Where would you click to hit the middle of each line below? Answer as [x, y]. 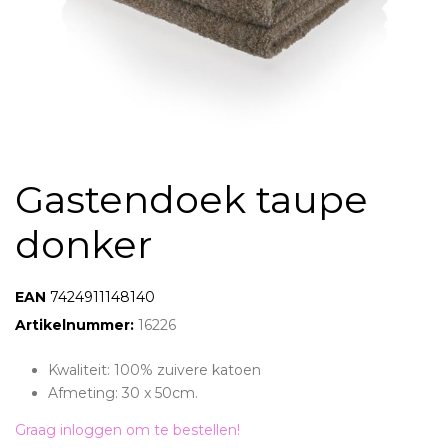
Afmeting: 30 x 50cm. [122, 393]
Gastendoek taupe [191, 199]
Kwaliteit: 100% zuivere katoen [154, 370]
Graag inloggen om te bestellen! [127, 430]
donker [83, 244]
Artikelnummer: [76, 325]
